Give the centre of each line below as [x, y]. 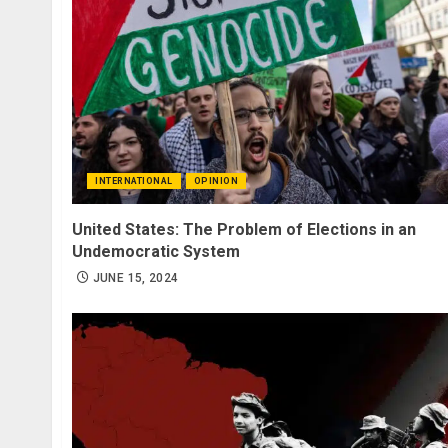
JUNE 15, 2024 [135, 277]
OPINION [215, 180]
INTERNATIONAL [134, 180]
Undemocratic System [156, 251]
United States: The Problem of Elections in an [244, 229]
